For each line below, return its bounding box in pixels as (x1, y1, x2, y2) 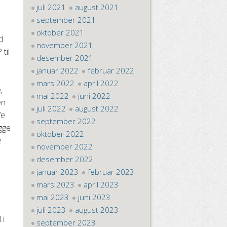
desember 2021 (36, 53, 94, 63)
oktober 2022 (36, 129, 85, 139)
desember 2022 (36, 154, 94, 164)
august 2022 (74, 103, 119, 113)
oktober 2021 (36, 27, 85, 37)
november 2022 (36, 141, 93, 152)
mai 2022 (36, 91, 69, 101)
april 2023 (83, 179, 119, 190)
